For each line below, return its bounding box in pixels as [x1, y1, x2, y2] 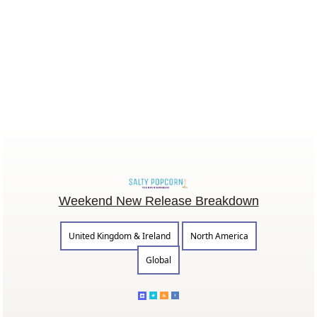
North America [190, 230, 248, 242]
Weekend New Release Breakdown [58, 194, 259, 208]
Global [146, 254, 171, 266]
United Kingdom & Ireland [69, 230, 171, 242]
